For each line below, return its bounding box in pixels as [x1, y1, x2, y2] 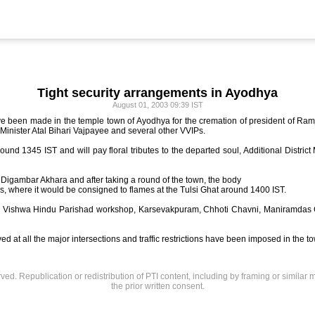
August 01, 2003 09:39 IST [112, 101, 203, 109]
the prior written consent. [110, 281, 205, 291]
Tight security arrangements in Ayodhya [37, 86, 278, 100]
